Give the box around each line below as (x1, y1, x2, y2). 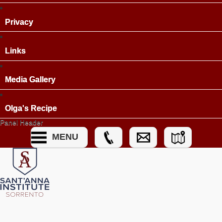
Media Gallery (4, 75, 55, 84)
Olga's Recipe (4, 104, 57, 113)
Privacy (4, 17, 33, 26)
